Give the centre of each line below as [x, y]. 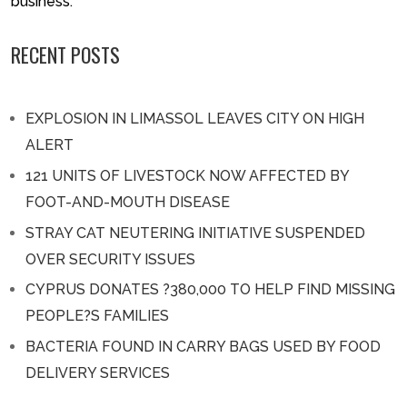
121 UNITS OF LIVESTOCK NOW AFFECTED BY [187, 175]
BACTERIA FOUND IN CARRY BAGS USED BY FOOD [203, 347]
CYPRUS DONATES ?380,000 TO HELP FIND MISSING [210, 290]
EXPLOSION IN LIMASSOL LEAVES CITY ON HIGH [195, 118]
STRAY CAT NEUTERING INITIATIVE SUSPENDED [195, 233]
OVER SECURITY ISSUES [110, 259]
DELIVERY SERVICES [98, 373]
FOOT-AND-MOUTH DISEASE [128, 202]
